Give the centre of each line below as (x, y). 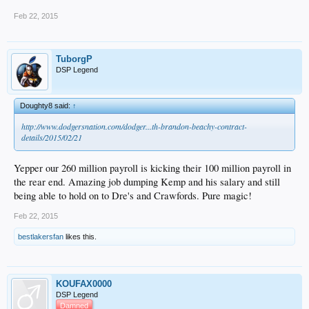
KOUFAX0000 (84, 283)
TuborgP (74, 59)
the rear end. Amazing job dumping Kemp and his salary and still (147, 181)
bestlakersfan (41, 236)
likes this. (80, 236)
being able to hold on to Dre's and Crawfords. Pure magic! (133, 195)
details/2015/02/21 (52, 137)
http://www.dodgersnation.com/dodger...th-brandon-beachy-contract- (134, 126)
